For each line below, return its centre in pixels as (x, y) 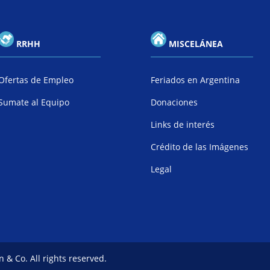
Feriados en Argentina (196, 80)
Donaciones (174, 102)
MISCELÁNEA (197, 43)
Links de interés (183, 124)
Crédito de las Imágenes (200, 146)
